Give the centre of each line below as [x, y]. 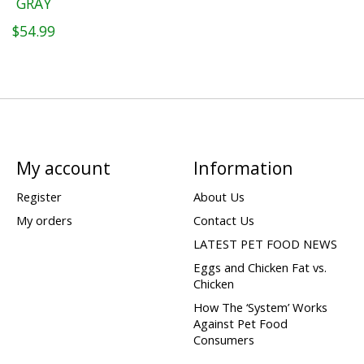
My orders [44, 220]
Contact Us [223, 220]
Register [39, 196]
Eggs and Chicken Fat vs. [260, 268]
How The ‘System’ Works [260, 308]
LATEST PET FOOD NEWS [265, 244]
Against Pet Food [240, 324]
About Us [219, 196]
